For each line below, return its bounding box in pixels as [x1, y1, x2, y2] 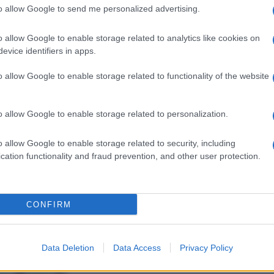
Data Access [113, 243, 161, 253]
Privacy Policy [179, 243, 233, 253]
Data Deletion [41, 243, 94, 253]
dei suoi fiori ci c [142, 10, 202, 21]
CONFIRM [26, 199, 72, 209]
